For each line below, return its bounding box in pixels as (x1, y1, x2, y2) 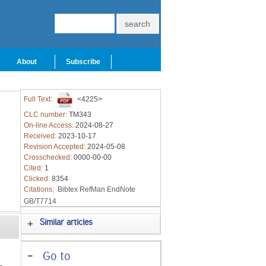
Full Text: (23, 95, 54, 104)
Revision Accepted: (23, 142, 87, 151)
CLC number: (23, 110, 69, 119)
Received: (23, 132, 58, 140)
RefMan (79, 185, 105, 194)
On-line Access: (23, 121, 75, 129)
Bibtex (57, 185, 78, 194)
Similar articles (40, 218, 93, 229)
